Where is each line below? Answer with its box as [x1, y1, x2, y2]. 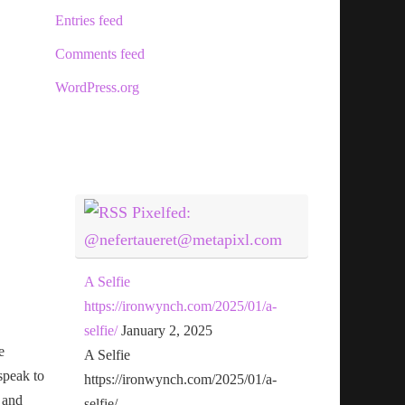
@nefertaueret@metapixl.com [84, 230, 283, 249]
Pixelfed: [132, 202, 192, 221]
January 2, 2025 [121, 322, 213, 338]
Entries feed [55, 12, 123, 28]
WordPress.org [55, 79, 139, 95]
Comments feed [55, 45, 145, 61]
